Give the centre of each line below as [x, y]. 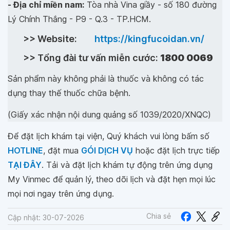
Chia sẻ [159, 216]
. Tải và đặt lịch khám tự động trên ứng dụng [127, 165]
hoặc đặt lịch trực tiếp [176, 150]
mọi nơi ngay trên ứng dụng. [61, 193]
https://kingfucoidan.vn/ [149, 39]
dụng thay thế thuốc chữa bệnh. [69, 93]
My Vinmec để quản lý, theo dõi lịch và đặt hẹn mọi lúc [112, 179]
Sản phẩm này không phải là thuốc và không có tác [106, 78]
